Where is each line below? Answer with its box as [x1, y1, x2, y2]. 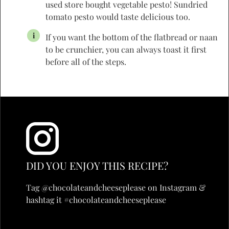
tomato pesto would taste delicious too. [45, 11, 190, 22]
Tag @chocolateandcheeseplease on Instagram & [26, 181, 205, 193]
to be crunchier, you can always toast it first [45, 43, 207, 55]
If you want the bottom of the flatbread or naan [45, 31, 218, 42]
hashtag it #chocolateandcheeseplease [26, 194, 166, 205]
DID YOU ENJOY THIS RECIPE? [26, 158, 168, 172]
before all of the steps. [45, 56, 126, 67]
